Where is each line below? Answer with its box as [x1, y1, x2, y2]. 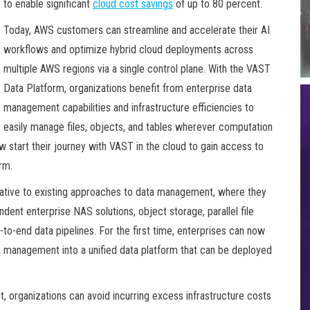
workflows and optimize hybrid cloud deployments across [3, 42, 253, 56]
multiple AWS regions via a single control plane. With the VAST [3, 62, 271, 75]
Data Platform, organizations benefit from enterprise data [3, 81, 252, 95]
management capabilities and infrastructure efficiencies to [3, 100, 254, 114]
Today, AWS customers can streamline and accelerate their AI [3, 23, 270, 37]
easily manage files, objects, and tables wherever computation [3, 120, 273, 134]
